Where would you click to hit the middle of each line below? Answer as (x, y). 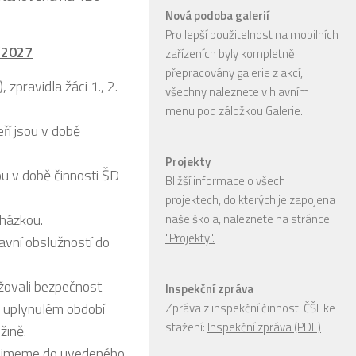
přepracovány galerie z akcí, (234, 72)
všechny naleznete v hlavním (237, 91)
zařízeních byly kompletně (230, 53)
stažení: (186, 327)
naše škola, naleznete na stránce (248, 219)
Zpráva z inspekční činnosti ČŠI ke (250, 308)
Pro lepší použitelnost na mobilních (252, 34)
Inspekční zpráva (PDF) (264, 327)
